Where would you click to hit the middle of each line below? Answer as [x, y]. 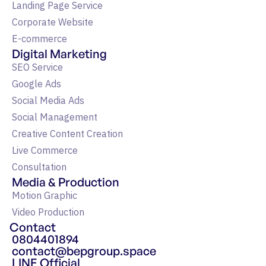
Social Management [55, 118]
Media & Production [66, 182]
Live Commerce [45, 151]
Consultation [39, 168]
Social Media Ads [48, 102]
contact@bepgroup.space [84, 251]
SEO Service [37, 68]
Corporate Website [53, 23]
